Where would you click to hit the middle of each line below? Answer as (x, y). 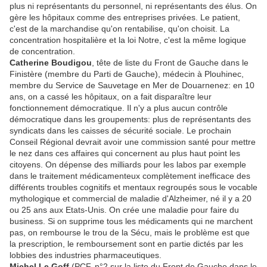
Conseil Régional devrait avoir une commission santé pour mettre (133, 142)
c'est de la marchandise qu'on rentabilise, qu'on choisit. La (119, 29)
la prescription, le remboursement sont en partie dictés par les (126, 244)
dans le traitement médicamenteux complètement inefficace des (130, 176)
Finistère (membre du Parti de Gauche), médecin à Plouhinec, (127, 74)
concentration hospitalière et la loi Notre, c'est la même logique (128, 40)
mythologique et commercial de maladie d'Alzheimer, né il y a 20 (131, 199)
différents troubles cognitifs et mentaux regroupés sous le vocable (133, 187)
